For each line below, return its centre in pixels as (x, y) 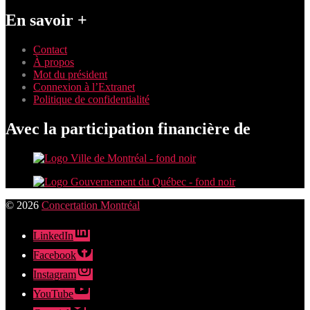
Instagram (55, 275)
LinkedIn (53, 236)
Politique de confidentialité (91, 100)
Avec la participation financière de (128, 129)
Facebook (55, 255)
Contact (50, 50)
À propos (54, 62)
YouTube (53, 294)
